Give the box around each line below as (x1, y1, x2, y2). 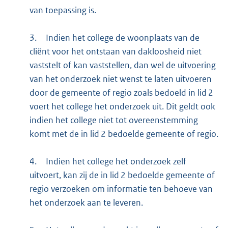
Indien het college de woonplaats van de (45, 32, 199, 44)
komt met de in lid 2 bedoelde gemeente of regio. (29, 128, 218, 140)
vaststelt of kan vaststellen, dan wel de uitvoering (29, 60, 216, 71)
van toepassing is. (29, 5, 96, 16)
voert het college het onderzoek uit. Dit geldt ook (29, 101, 215, 112)
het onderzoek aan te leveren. (29, 197, 143, 209)
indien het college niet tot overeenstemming (29, 115, 198, 126)
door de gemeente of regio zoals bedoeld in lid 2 (29, 87, 213, 99)
